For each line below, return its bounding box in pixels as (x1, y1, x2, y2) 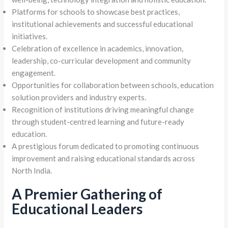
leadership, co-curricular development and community (12, 55, 191, 65)
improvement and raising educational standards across (12, 153, 195, 163)
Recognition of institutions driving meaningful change (12, 104, 194, 114)
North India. (12, 165, 54, 175)
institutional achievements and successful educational (12, 19, 193, 28)
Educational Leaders (12, 200, 143, 218)
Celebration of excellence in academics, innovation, (12, 43, 184, 53)
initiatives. (12, 31, 48, 41)
